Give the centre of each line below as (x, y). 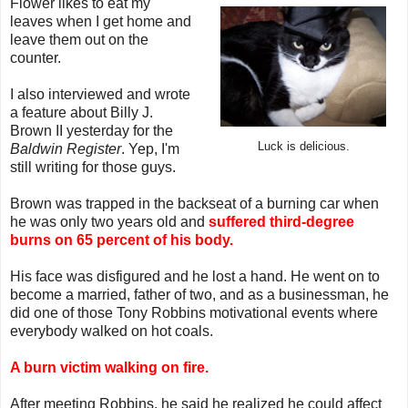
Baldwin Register (66, 148)
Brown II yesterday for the (92, 130)
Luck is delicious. (303, 146)
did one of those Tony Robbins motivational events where (194, 312)
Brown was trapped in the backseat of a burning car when (194, 203)
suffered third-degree (281, 221)
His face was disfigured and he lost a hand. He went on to (195, 276)
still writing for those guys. (93, 167)
